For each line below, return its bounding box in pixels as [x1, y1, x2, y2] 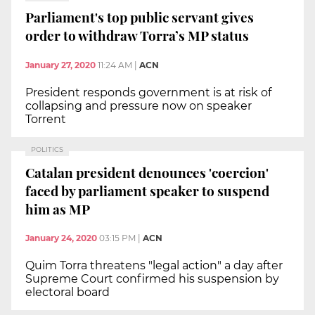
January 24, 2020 [25, 233, 97, 244]
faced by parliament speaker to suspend [25, 181, 269, 200]
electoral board [25, 285, 110, 300]
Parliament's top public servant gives [25, 8, 254, 27]
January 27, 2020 [25, 60, 96, 71]
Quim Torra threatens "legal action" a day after [25, 259, 283, 273]
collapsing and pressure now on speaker [25, 99, 252, 113]
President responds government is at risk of [25, 86, 271, 100]
